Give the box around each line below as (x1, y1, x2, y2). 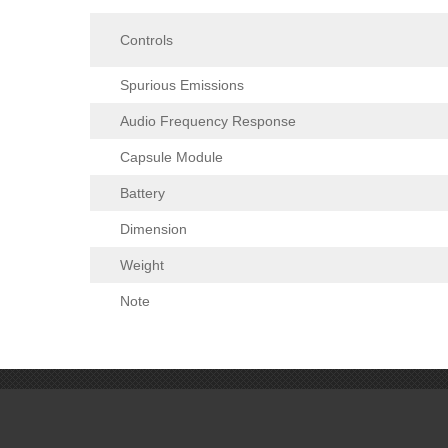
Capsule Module (120, 149, 223, 166)
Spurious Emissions (120, 77, 244, 94)
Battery (120, 185, 165, 202)
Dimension (120, 221, 187, 238)
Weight (120, 257, 164, 274)
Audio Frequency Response (120, 113, 296, 130)
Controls (120, 32, 173, 49)
